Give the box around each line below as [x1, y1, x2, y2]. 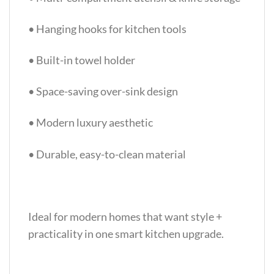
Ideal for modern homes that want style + [28, 209, 222, 223]
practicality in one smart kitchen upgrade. [28, 226, 224, 240]
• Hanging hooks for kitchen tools [28, 22, 187, 36]
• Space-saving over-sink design [28, 84, 178, 98]
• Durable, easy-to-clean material [28, 147, 186, 161]
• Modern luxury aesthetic [28, 116, 153, 130]
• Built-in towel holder [28, 53, 135, 67]
